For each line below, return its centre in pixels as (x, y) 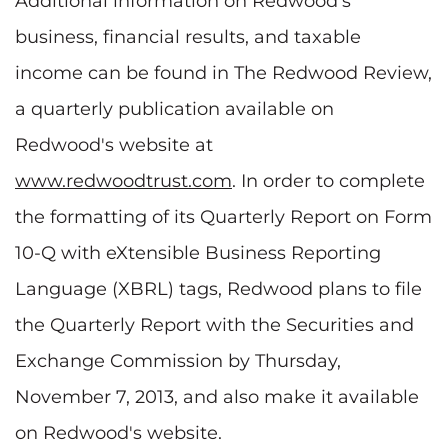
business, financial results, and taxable (188, 36)
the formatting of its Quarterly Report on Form (223, 216)
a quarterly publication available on (174, 108)
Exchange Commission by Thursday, (178, 360)
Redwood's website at (114, 144)
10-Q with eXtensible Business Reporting (198, 252)
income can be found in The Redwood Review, (223, 72)
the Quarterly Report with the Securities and (214, 324)
